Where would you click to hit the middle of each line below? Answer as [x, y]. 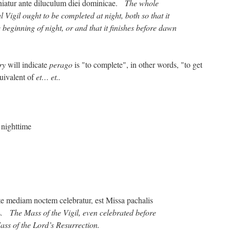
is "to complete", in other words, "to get [137, 65]
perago [61, 65]
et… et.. [48, 77]
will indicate [27, 65]
